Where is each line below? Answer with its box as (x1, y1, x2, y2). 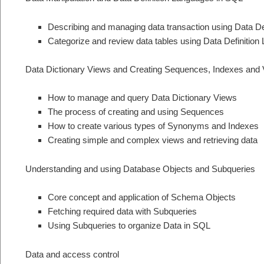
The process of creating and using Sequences (47, 107, 224, 117)
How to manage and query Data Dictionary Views (47, 93, 237, 103)
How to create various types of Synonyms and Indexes (47, 121, 259, 131)
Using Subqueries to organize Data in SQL (47, 220, 210, 231)
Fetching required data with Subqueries (47, 206, 197, 217)
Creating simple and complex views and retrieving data (47, 135, 258, 146)
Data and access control (25, 249, 119, 259)
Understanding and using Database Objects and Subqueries (25, 163, 255, 174)
